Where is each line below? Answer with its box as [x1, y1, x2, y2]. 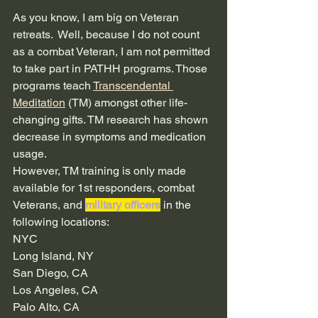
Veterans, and [13, 198, 85, 212]
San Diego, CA [13, 266, 88, 280]
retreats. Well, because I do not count [13, 28, 202, 42]
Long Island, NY [13, 249, 94, 263]
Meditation [13, 96, 65, 110]
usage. [13, 147, 49, 161]
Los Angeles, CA [13, 283, 98, 297]
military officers [85, 198, 160, 212]
